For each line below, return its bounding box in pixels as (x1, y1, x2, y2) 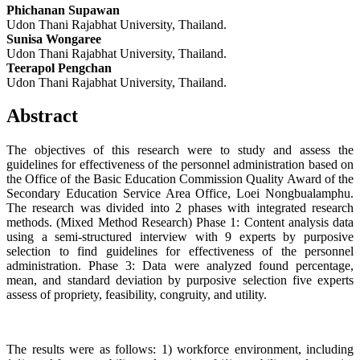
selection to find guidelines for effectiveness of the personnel (6, 244, 354, 259)
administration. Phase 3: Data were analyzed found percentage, (6, 259, 354, 273)
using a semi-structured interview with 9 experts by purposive (6, 230, 354, 244)
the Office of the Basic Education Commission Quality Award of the (6, 172, 354, 186)
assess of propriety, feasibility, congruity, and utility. (6, 288, 267, 302)
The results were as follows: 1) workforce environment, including (6, 342, 354, 357)
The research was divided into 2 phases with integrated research (6, 201, 354, 215)
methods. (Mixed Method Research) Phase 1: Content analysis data (6, 215, 354, 230)
